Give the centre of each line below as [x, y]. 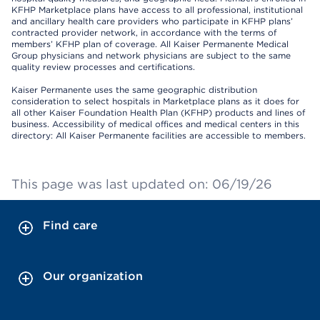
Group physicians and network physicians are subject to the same [151, 56]
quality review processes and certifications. [103, 67]
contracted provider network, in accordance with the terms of [144, 33]
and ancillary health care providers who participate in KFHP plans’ [152, 21]
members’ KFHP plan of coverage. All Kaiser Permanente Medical [150, 44]
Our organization [93, 276]
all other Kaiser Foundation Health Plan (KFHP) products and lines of [158, 113]
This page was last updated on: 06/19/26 [142, 184]
